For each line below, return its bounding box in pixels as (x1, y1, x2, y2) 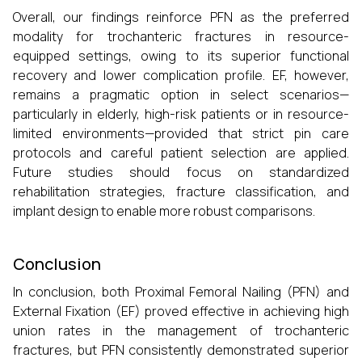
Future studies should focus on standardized (13, 163, 349, 181)
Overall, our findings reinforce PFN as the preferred (13, 8, 349, 26)
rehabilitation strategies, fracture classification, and (13, 183, 349, 200)
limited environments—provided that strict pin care (13, 124, 349, 142)
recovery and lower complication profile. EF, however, (13, 66, 349, 84)
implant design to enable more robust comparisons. (13, 202, 315, 220)
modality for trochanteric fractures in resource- (13, 27, 349, 45)
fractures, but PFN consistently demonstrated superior (13, 341, 349, 359)
